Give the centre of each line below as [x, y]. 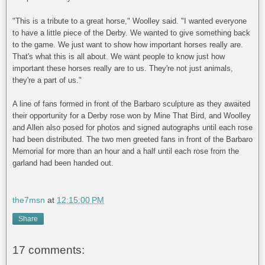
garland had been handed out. [63, 163]
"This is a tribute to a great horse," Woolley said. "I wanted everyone [130, 21]
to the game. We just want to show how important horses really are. [128, 45]
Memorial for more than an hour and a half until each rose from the [126, 151]
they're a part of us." [47, 80]
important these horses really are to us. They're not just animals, [123, 69]
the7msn [29, 200]
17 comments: [49, 250]
